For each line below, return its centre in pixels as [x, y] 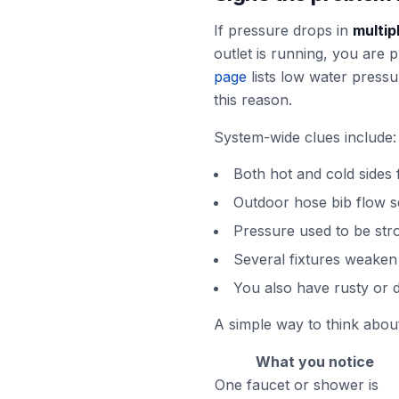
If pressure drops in [283, 30]
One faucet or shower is [297, 385]
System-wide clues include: [305, 137]
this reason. [253, 100]
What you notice [315, 362]
